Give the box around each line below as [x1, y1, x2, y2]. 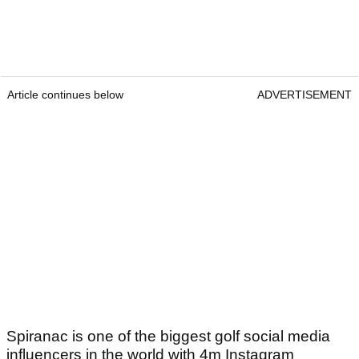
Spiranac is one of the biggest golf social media [6, 327, 330, 345]
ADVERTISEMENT [257, 87, 352, 101]
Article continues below [7, 87, 123, 101]
